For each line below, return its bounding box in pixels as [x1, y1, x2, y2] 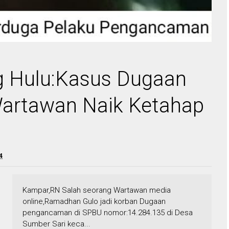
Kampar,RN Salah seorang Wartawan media [22, 186, 171, 195]
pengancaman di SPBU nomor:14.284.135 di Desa [22, 208, 193, 218]
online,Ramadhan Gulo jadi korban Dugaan [22, 197, 166, 207]
